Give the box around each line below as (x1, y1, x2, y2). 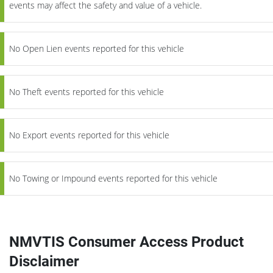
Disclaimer (9, 252, 79, 270)
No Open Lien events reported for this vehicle (9, 42, 184, 54)
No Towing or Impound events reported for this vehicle (9, 172, 218, 184)
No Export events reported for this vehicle (9, 129, 169, 141)
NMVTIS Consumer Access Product (9, 233, 244, 250)
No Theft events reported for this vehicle (9, 85, 164, 97)
